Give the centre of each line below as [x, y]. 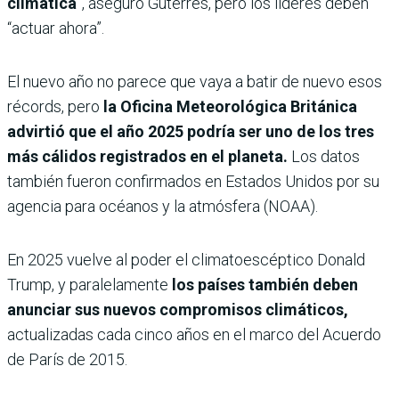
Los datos [326, 156]
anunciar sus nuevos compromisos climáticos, [178, 309]
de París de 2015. [67, 359]
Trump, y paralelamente [88, 284]
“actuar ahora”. [56, 28]
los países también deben [263, 284]
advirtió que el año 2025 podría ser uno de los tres [191, 131]
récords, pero [53, 106]
